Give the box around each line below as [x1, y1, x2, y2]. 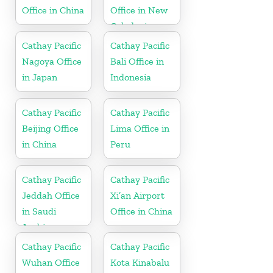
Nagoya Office [22, 55, 82, 67]
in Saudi [22, 205, 56, 217]
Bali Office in [110, 55, 165, 67]
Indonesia [110, 71, 152, 83]
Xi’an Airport [110, 189, 165, 201]
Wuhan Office [22, 256, 80, 268]
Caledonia [110, 19, 152, 32]
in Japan [22, 71, 57, 83]
